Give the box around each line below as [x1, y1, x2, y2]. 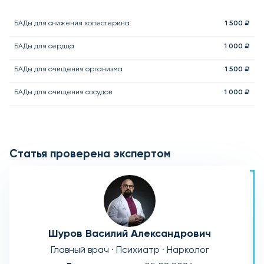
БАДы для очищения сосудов [14, 88, 112, 96]
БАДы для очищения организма [14, 65, 123, 73]
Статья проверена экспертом [9, 148, 170, 160]
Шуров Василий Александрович [48, 228, 211, 239]
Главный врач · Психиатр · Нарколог [50, 245, 209, 255]
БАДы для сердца [14, 42, 74, 50]
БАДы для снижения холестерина [14, 19, 130, 27]
